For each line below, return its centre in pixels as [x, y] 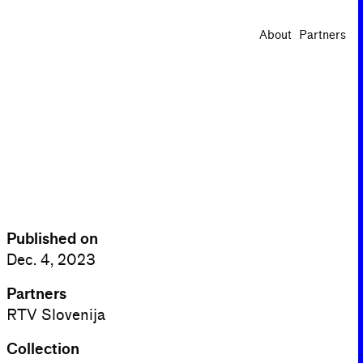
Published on [52, 239]
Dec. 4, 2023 [51, 260]
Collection [43, 349]
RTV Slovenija [56, 315]
